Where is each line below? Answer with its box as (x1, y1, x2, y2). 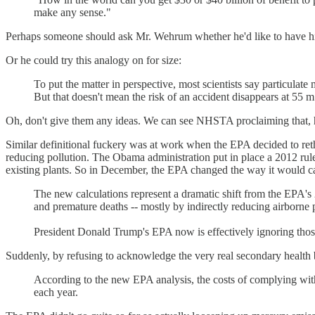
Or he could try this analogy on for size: (6, 54, 181, 67)
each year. (34, 286, 78, 299)
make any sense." (34, 6, 111, 19)
